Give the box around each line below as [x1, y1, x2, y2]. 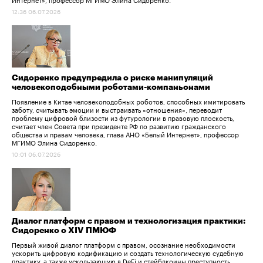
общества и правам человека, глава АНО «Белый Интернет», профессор [12, 129, 239, 140]
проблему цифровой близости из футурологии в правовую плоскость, [12, 112, 234, 123]
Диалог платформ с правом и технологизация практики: [12, 217, 245, 225]
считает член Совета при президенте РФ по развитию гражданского [12, 120, 226, 131]
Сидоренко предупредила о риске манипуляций [12, 74, 213, 83]
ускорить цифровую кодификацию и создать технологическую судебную [12, 247, 244, 258]
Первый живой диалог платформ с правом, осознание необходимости [12, 238, 235, 249]
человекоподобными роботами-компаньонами [12, 83, 210, 92]
